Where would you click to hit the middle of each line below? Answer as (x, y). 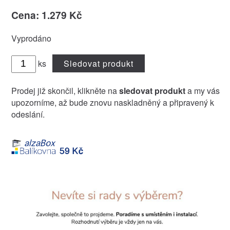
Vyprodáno (31, 39)
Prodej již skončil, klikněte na (65, 91)
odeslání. (28, 114)
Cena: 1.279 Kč (46, 15)
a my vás (202, 91)
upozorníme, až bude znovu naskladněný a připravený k (112, 103)
